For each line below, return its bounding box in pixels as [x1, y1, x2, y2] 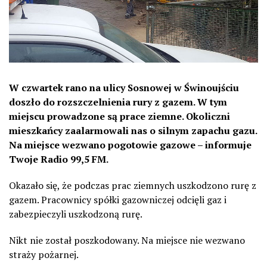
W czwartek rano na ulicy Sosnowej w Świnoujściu [9, 81, 239, 94]
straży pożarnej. [9, 248, 79, 261]
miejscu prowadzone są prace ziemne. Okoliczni [9, 110, 230, 123]
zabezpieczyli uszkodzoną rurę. [9, 207, 142, 221]
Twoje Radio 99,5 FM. [9, 153, 108, 166]
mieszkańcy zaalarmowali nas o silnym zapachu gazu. [9, 124, 257, 137]
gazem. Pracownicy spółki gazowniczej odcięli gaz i [9, 193, 226, 206]
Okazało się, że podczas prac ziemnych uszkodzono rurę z [9, 179, 256, 192]
